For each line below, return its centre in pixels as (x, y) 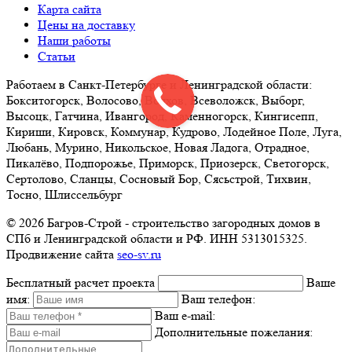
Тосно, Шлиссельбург (64, 194)
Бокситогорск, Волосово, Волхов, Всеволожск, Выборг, (156, 100)
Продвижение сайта (62, 254)
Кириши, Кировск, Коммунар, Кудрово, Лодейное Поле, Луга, (174, 131)
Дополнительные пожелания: (234, 332)
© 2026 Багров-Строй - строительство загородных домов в (163, 222)
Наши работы (74, 40)
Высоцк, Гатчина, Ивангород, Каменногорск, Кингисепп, (162, 115)
